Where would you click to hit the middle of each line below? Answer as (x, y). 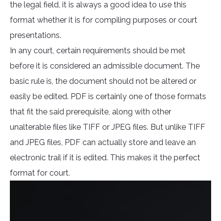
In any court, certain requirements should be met (98, 51)
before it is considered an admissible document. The (105, 66)
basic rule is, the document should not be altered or (103, 81)
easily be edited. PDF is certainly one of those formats (108, 97)
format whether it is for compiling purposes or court (104, 20)
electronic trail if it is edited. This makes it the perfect (105, 158)
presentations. (36, 36)
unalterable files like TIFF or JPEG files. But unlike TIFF (108, 127)
